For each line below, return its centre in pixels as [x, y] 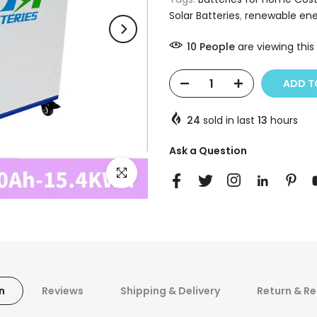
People [217, 47]
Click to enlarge [145, 173]
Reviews [63, 291]
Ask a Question [208, 151]
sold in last [229, 120]
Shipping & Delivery [170, 291]
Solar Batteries [204, 16]
